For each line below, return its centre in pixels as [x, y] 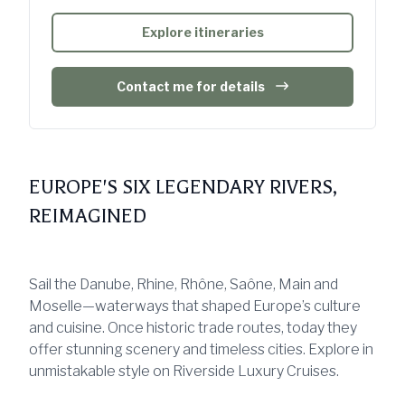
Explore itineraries [202, 32]
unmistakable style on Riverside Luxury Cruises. [184, 371]
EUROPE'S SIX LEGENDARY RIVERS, [183, 187]
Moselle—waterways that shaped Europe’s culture [195, 306]
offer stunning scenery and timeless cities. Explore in [201, 349]
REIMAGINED [88, 216]
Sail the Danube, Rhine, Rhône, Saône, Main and [184, 284]
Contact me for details [191, 86]
